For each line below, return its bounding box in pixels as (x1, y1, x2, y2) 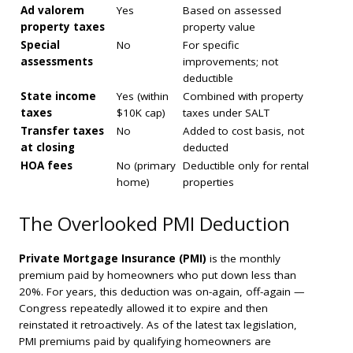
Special (20, 38, 60, 53)
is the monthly (206, 251, 281, 266)
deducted (183, 140, 229, 155)
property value (183, 20, 255, 35)
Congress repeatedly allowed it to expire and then (19, 301, 268, 316)
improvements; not (183, 54, 278, 69)
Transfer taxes (20, 124, 104, 139)
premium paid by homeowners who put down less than (19, 268, 296, 283)
